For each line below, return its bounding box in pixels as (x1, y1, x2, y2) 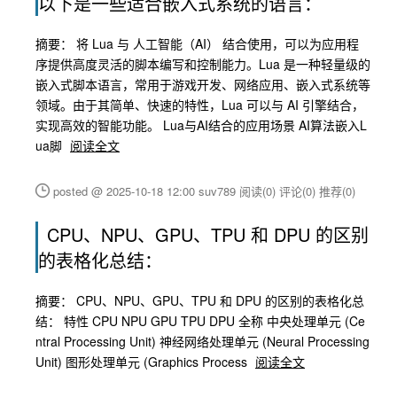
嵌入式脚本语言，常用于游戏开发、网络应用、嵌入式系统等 (35, 75, 370, 93)
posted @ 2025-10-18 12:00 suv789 (53, 183, 239, 199)
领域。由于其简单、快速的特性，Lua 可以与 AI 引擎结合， (35, 96, 364, 113)
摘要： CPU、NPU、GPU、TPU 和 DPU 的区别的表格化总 (35, 292, 364, 309)
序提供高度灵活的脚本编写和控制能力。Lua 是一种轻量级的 (35, 55, 370, 73)
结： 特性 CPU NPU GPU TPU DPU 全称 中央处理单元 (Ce (35, 312, 365, 330)
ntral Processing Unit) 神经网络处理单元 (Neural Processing (35, 332, 370, 350)
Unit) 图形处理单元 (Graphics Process (35, 353, 251, 370)
